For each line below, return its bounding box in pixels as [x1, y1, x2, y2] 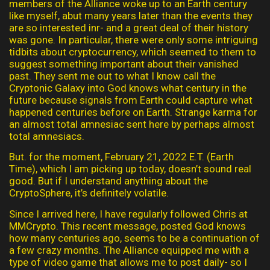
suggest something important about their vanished [9, 57, 239, 70]
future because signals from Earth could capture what [9, 93, 253, 106]
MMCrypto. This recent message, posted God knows [9, 219, 246, 232]
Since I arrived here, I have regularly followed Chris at [9, 207, 248, 220]
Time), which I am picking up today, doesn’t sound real [9, 163, 251, 175]
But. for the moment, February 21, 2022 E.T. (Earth [9, 151, 234, 163]
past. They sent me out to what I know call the [9, 69, 216, 82]
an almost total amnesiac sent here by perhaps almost [9, 118, 254, 130]
